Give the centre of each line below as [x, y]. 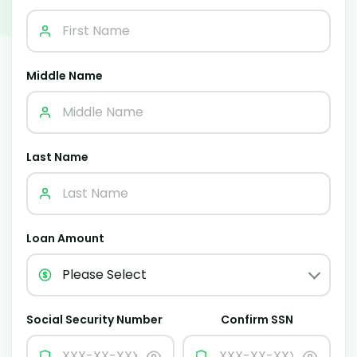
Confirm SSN [257, 319]
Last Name [57, 157]
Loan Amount [65, 238]
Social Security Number [94, 319]
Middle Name [64, 75]
